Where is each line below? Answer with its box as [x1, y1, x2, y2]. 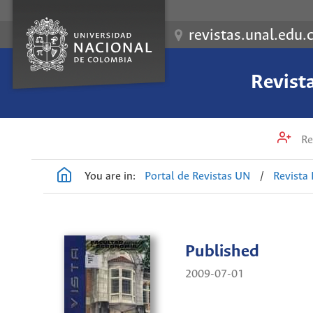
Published [185, 242, 259, 262]
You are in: [85, 170, 136, 182]
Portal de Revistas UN [145, 170, 252, 182]
